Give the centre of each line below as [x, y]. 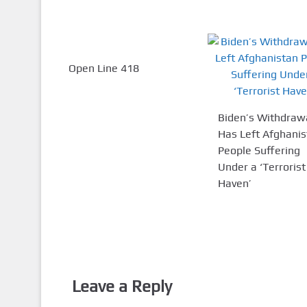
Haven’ [234, 183]
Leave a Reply [122, 286]
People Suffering [259, 150]
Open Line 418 [103, 68]
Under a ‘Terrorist [261, 167]
